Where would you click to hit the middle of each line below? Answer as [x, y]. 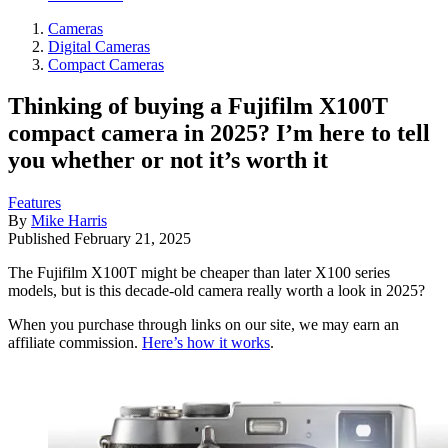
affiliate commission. [75, 343]
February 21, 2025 [132, 239]
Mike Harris [69, 221]
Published [41, 239]
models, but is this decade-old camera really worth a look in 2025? [216, 291]
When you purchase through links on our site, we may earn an [203, 325]
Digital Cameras [99, 46]
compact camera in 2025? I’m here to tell [219, 133]
